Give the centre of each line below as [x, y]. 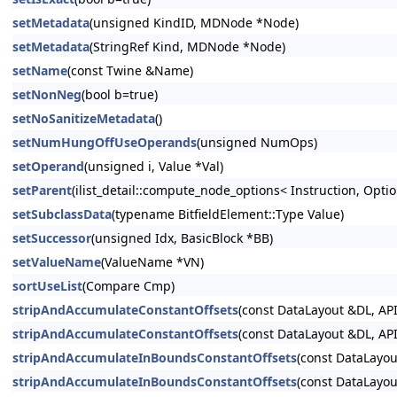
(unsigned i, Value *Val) [154, 166]
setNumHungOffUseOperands [105, 142]
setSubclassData [62, 214]
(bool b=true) [120, 94]
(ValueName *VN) [152, 262]
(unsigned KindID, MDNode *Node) [194, 23]
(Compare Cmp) [128, 286]
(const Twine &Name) [130, 70]
